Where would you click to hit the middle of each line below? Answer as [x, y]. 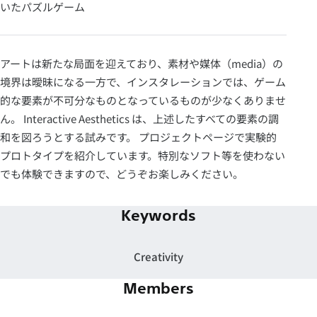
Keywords [158, 215]
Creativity [158, 257]
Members [158, 289]
